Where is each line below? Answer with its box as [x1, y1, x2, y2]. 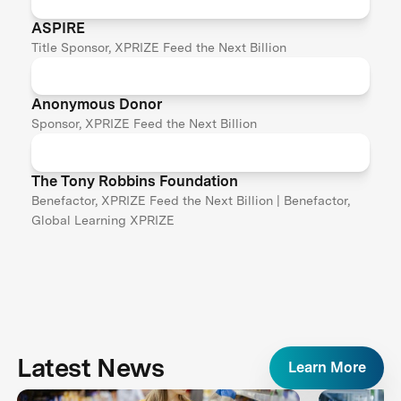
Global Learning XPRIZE [31, 211, 175, 227]
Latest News [17, 353, 165, 384]
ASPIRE [31, 18, 86, 37]
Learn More [287, 359, 366, 377]
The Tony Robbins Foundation [31, 171, 239, 190]
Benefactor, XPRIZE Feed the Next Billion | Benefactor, [31, 192, 351, 208]
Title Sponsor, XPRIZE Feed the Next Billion [31, 38, 287, 55]
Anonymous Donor [31, 95, 163, 114]
